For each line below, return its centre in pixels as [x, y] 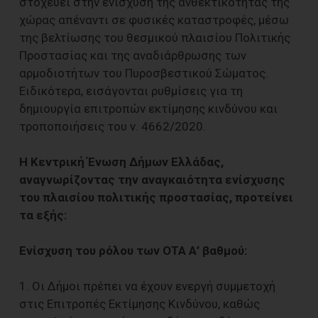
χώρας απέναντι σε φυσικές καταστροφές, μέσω [154, 20]
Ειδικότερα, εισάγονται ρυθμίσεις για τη [131, 91]
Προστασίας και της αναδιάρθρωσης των [133, 55]
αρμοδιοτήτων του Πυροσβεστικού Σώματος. [144, 73]
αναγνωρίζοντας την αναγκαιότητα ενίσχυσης [152, 179]
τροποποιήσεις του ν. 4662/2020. [113, 126]
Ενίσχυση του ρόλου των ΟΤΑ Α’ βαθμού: [133, 250]
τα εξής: [43, 215]
